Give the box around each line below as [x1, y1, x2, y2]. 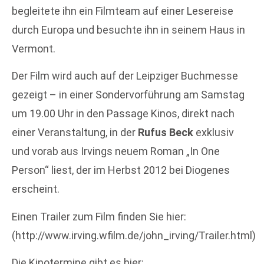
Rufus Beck [138, 126, 193, 139]
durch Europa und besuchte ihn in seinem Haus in [12, 24, 245, 36]
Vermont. [12, 42, 55, 55]
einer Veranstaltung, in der [12, 126, 138, 139]
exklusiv [193, 126, 234, 139]
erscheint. [12, 183, 60, 196]
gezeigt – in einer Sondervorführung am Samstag [12, 88, 245, 101]
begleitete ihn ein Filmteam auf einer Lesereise [12, 5, 233, 17]
